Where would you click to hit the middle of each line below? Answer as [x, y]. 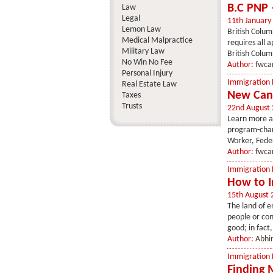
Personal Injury [147, 73]
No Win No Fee [147, 62]
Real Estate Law [149, 84]
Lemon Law [141, 30]
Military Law [143, 51]
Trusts [132, 106]
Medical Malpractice [157, 41]
